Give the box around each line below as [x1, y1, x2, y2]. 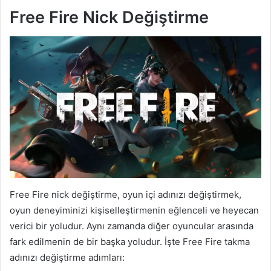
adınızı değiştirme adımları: [10, 252, 125, 264]
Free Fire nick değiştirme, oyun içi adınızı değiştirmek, [10, 189, 241, 201]
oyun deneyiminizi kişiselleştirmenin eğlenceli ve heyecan [10, 204, 259, 217]
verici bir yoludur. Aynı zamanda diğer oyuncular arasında [10, 220, 253, 232]
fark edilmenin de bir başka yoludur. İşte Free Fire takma [10, 236, 250, 248]
